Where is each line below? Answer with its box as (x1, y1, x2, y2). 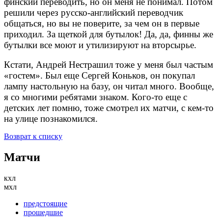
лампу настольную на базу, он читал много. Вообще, (4, 81, 214, 92)
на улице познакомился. (4, 113, 100, 124)
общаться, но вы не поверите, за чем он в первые (4, 18, 199, 29)
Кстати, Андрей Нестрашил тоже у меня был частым (4, 59, 213, 70)
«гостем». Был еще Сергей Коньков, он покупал (4, 70, 195, 81)
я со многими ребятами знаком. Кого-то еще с (4, 92, 187, 103)
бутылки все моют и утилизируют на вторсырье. (4, 40, 199, 51)
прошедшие (24, 208, 63, 217)
